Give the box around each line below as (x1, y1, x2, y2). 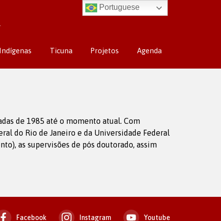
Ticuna (49, 46, 73, 55)
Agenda (137, 46, 162, 55)
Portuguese (97, 3, 140, 12)
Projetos (90, 46, 119, 55)
